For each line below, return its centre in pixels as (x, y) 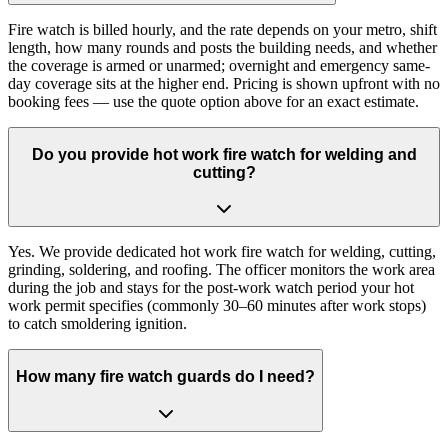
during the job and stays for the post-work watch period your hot (211, 288)
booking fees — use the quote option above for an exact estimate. (213, 102)
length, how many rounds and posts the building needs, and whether (222, 48)
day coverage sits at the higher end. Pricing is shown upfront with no (224, 84)
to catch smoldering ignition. (97, 324)
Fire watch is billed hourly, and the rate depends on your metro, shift (222, 30)
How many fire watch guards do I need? (165, 377)
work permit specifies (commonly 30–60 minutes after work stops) (217, 306)
